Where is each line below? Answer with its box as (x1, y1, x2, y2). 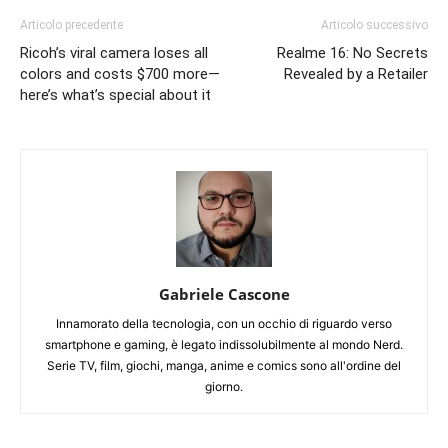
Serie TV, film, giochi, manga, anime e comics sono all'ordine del (47, 357, 401, 373)
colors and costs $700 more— (20, 64, 220, 83)
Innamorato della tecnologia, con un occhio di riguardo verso (56, 315, 392, 331)
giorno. (205, 378, 243, 394)
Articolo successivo (321, 17, 428, 32)
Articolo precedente (20, 17, 123, 32)
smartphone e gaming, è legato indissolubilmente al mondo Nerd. (45, 336, 403, 352)
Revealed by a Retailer (284, 64, 428, 83)
